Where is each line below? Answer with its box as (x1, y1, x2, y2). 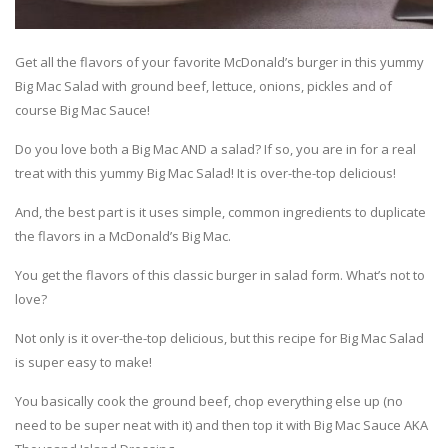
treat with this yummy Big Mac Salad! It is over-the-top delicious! (15, 163, 396, 182)
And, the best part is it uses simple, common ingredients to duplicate (15, 202, 426, 221)
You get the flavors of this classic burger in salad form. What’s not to (15, 265, 425, 284)
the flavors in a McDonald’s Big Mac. (15, 226, 231, 245)
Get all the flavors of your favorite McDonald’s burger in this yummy (15, 52, 424, 71)
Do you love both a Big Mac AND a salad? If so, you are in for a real (15, 139, 416, 158)
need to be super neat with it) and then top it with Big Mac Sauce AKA (15, 415, 428, 434)
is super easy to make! (15, 352, 152, 371)
